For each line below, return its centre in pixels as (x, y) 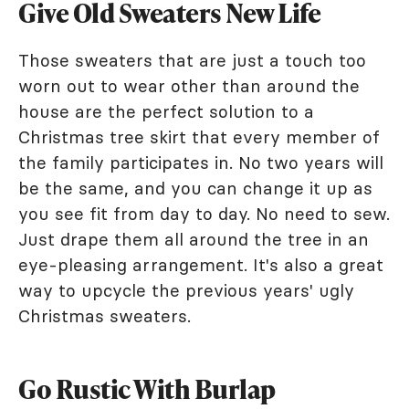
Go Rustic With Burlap (147, 388)
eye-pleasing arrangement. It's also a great (201, 264)
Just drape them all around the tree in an (194, 239)
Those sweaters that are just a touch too (192, 60)
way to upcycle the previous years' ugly (186, 290)
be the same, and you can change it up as (195, 188)
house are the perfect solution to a (166, 111)
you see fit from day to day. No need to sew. (204, 213)
